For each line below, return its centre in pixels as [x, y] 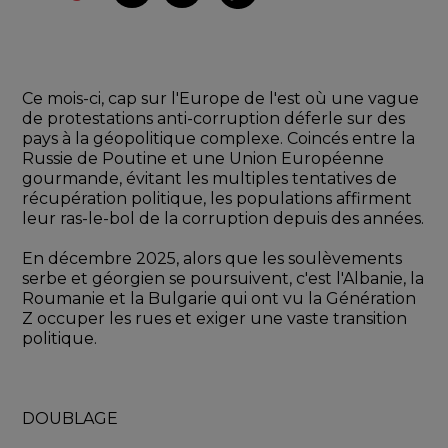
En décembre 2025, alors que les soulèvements [212, 259]
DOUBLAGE [70, 419]
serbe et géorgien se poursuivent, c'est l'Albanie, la [223, 279]
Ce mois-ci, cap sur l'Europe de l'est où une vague [221, 99]
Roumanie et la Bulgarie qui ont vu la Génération [219, 299]
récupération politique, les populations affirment [217, 199]
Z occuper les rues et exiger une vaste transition [215, 319]
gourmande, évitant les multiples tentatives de [210, 179]
